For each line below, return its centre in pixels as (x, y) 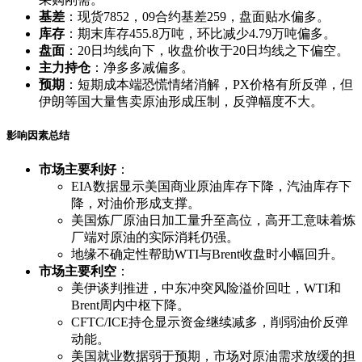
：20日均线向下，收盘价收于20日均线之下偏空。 (207, 51)
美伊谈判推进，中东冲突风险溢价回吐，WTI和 (206, 288)
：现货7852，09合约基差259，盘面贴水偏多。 (197, 17)
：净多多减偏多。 (142, 68)
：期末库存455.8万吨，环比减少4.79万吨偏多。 (200, 34)
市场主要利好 (78, 169)
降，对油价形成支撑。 (136, 203)
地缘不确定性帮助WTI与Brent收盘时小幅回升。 (207, 254)
